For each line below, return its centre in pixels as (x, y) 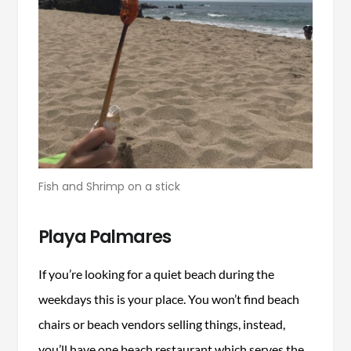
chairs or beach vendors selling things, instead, (161, 324)
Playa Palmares (104, 236)
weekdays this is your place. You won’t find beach (168, 299)
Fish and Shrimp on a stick (109, 186)
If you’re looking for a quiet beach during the (156, 273)
